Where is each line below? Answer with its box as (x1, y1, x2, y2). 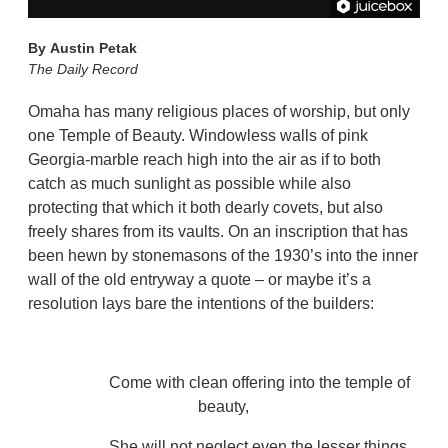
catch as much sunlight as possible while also (28, 175, 352, 193)
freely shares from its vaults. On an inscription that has (28, 223, 409, 241)
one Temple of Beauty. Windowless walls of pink (28, 127, 369, 145)
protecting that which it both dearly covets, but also (28, 199, 384, 217)
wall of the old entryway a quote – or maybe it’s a (28, 271, 372, 289)
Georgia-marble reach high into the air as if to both (28, 151, 382, 169)
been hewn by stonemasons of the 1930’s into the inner (28, 247, 419, 265)
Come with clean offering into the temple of (37, 373, 411, 391)
